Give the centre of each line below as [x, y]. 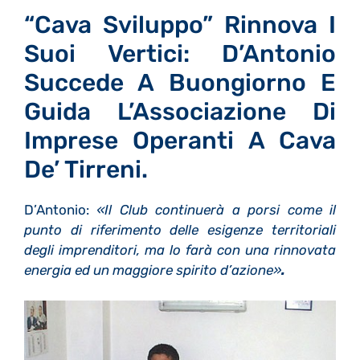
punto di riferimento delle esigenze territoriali [180, 229]
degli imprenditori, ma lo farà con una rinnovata [180, 250]
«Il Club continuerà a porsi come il [217, 209]
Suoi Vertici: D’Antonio [180, 53]
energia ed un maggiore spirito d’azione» [153, 270]
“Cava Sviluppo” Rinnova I [180, 25]
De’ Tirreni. [86, 169]
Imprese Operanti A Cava [180, 140]
